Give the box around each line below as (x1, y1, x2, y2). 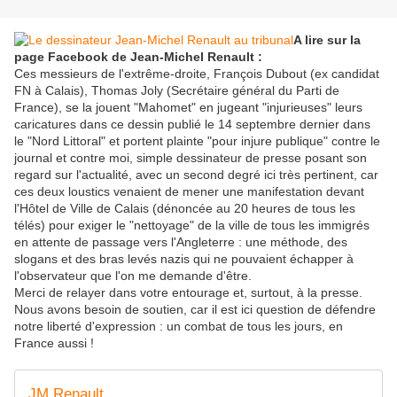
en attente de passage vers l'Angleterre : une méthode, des (14, 235, 347, 250)
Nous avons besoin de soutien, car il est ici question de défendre (14, 302, 376, 317)
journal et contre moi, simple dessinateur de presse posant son (14, 151, 367, 166)
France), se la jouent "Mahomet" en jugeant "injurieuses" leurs (14, 100, 362, 115)
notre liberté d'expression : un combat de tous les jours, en (14, 319, 343, 334)
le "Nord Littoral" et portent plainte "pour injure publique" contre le (14, 134, 380, 149)
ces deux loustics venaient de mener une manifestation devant (14, 184, 364, 199)
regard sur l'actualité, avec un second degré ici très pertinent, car (14, 167, 378, 183)
